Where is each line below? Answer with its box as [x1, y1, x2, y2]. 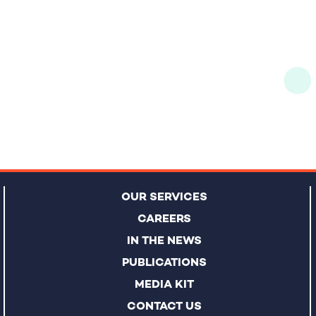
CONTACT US [127, 298, 202, 313]
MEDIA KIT [135, 276, 194, 291]
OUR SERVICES [121, 189, 207, 204]
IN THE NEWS [127, 233, 202, 248]
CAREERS [138, 211, 191, 226]
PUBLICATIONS [122, 255, 207, 269]
